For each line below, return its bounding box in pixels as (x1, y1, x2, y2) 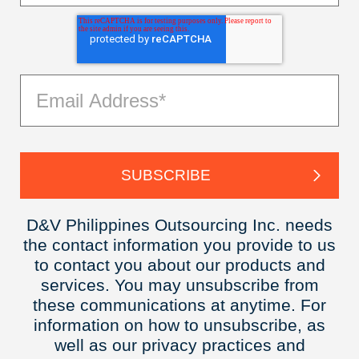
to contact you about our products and (34, 256, 325, 275)
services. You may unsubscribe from (40, 276, 319, 295)
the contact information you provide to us (23, 236, 336, 255)
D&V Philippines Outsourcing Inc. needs (26, 216, 333, 235)
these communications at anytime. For (33, 296, 326, 315)
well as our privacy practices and (54, 336, 305, 355)
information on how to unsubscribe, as (34, 316, 325, 335)
